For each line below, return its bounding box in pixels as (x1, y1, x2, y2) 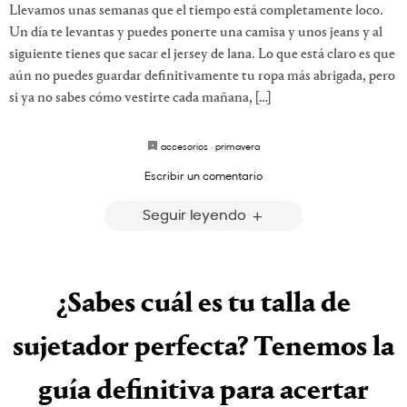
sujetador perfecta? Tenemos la (13, 333, 394, 362)
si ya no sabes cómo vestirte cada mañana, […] (9, 91, 271, 106)
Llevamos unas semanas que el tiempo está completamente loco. (9, 4, 383, 19)
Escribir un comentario (144, 168, 263, 184)
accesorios (161, 140, 208, 154)
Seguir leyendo (142, 204, 250, 224)
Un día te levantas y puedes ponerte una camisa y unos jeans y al (9, 25, 382, 41)
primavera (215, 140, 260, 154)
